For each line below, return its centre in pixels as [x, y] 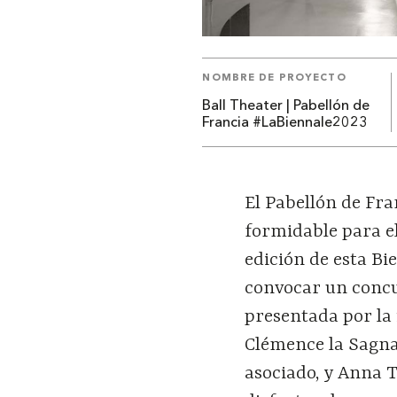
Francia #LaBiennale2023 [285, 123]
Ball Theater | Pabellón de [286, 106]
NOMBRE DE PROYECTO [274, 78]
